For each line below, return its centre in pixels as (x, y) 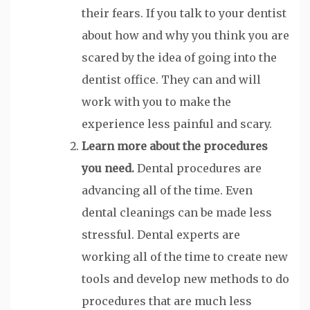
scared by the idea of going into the (179, 57)
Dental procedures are (198, 168)
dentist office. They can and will (171, 79)
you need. (108, 168)
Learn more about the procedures (175, 146)
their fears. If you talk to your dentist (184, 13)
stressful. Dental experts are (161, 234)
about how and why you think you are (185, 35)
